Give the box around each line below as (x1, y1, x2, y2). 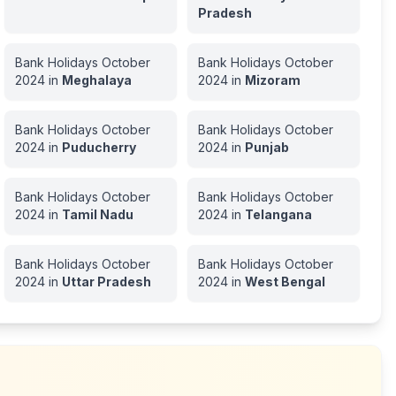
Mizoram (244, 72, 301, 88)
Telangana (244, 207, 312, 222)
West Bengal (244, 274, 325, 289)
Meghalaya (61, 72, 132, 88)
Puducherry (61, 140, 136, 155)
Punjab (244, 140, 289, 155)
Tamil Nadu (61, 207, 133, 222)
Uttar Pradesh (61, 274, 151, 289)
